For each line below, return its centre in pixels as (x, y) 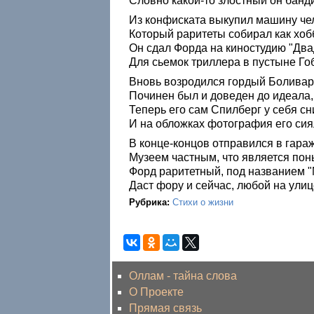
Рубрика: (151, 202)
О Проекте (156, 292)
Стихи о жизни (203, 202)
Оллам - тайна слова (183, 275)
